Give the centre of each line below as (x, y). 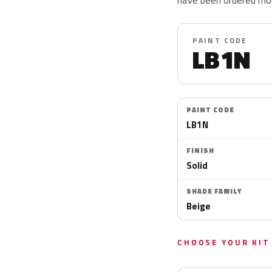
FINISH (200, 151)
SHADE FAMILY (214, 191)
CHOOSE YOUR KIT (224, 242)
